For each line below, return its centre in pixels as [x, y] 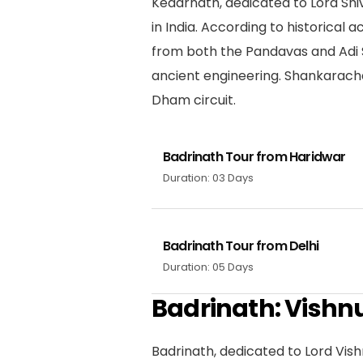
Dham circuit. [194, 100]
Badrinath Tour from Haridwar [254, 157]
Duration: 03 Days [208, 178]
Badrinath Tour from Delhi [241, 246]
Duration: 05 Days [208, 267]
